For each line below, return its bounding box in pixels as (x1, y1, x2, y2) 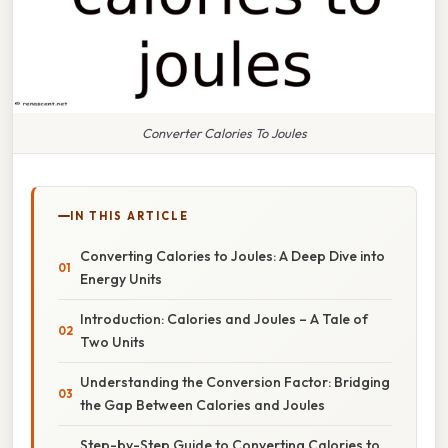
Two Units (80, 332, 145, 351)
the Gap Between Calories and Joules (80, 395, 325, 414)
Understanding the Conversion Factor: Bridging (80, 372, 390, 391)
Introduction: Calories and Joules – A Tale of (80, 309, 368, 328)
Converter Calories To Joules (141, 124, 307, 141)
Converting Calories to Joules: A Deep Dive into (80, 246, 385, 265)
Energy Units (80, 269, 162, 288)
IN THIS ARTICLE (70, 208, 189, 223)
